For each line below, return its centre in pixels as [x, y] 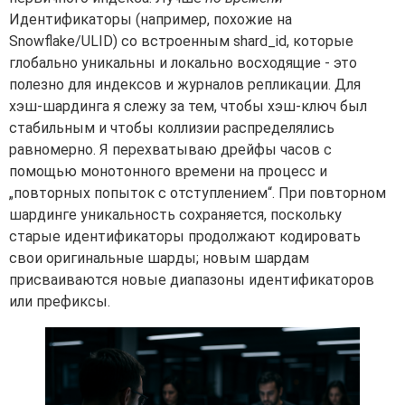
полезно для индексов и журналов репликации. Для [185, 84]
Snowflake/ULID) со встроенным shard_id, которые [181, 41]
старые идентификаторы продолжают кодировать [185, 236]
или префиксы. [60, 301]
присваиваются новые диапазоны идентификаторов [192, 279]
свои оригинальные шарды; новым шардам [159, 258]
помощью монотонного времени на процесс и [168, 171]
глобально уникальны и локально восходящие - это [183, 62]
